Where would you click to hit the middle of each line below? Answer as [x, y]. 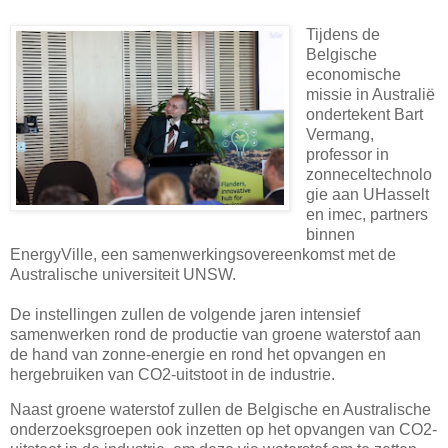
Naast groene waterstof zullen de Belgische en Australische [220, 410]
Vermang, [339, 134]
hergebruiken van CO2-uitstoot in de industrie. [172, 374]
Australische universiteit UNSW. [123, 274]
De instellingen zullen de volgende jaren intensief [185, 314]
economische [353, 74]
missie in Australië [370, 94]
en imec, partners [366, 214]
